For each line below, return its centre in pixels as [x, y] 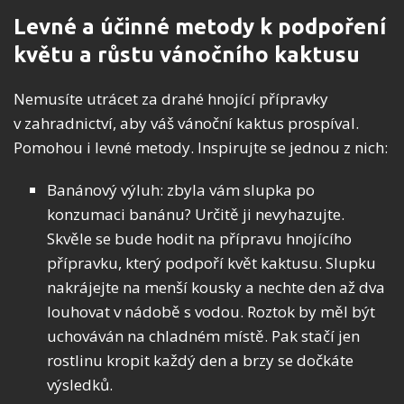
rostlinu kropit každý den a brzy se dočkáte [200, 361]
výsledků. [80, 385]
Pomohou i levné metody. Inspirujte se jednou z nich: [201, 148]
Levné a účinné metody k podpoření [200, 27]
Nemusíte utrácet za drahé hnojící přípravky [171, 99]
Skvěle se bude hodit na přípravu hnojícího [199, 239]
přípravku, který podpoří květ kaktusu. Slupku [211, 263]
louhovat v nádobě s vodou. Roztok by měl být [211, 312]
